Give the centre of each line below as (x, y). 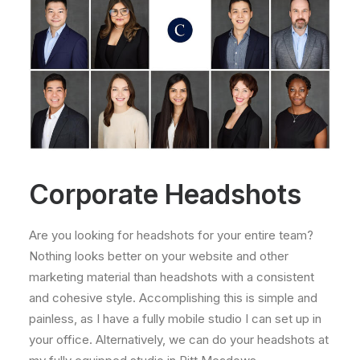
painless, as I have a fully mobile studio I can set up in (175, 319)
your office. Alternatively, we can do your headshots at (179, 340)
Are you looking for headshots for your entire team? (171, 235)
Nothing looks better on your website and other (159, 256)
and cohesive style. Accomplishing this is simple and (173, 298)
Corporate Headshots (165, 194)
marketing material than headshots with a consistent (172, 277)
